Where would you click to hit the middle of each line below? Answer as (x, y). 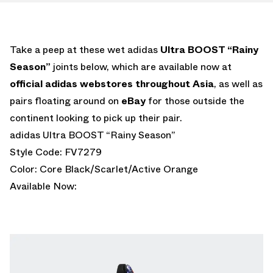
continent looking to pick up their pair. (96, 118)
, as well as (238, 83)
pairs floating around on (66, 101)
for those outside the (195, 101)
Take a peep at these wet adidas (85, 49)
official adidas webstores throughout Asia (112, 83)
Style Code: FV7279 (56, 152)
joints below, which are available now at (141, 66)
